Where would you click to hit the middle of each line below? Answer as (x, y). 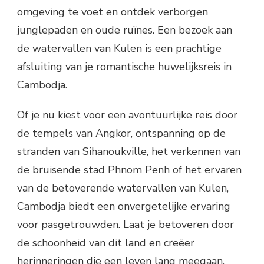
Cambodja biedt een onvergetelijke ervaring (124, 207)
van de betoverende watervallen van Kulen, (123, 188)
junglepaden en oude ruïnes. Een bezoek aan (125, 30)
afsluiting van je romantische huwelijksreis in (124, 67)
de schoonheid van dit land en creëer (106, 243)
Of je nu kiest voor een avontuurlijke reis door (127, 115)
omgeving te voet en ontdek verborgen (113, 12)
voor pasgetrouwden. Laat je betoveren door (126, 225)
